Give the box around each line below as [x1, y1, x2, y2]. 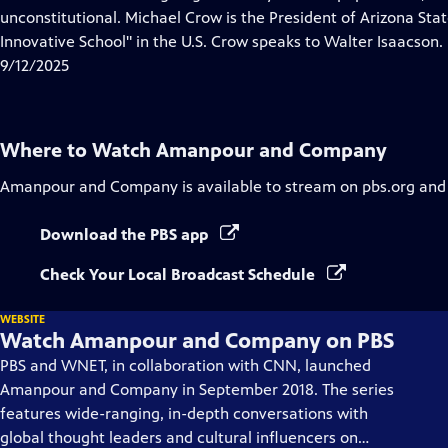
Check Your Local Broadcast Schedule [40, 265, 319, 284]
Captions [174, 7, 237, 26]
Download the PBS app [40, 225, 212, 244]
